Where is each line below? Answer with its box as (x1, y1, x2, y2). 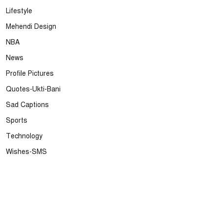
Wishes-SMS (6, 148, 47, 156)
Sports (6, 116, 27, 125)
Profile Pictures (6, 69, 54, 78)
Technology (6, 132, 43, 140)
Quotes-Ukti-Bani (6, 85, 61, 93)
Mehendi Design (6, 22, 56, 31)
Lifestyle (6, 7, 32, 15)
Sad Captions (6, 101, 49, 109)
